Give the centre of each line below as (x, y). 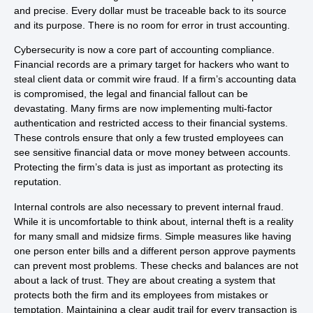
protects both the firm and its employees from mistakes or (141, 294)
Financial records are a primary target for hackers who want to (152, 65)
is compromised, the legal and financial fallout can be (131, 94)
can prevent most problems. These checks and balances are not (156, 265)
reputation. (38, 182)
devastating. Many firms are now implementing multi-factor (143, 109)
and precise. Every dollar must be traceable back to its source (150, 10)
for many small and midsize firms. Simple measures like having (153, 236)
